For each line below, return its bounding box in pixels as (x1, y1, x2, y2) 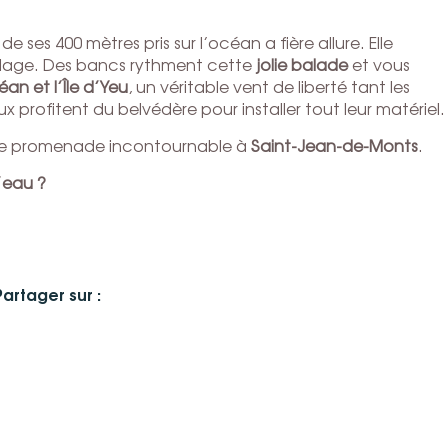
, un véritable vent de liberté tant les (128, 73, 410, 98)
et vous (348, 51, 410, 76)
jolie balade (256, 51, 348, 76)
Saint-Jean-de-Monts (251, 132, 418, 157)
